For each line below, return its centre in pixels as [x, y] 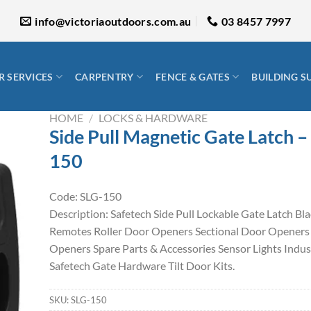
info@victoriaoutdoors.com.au [113, 21]
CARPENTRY [104, 76]
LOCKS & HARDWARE [153, 118]
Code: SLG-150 [85, 196]
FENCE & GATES [193, 76]
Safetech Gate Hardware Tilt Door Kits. [142, 265]
